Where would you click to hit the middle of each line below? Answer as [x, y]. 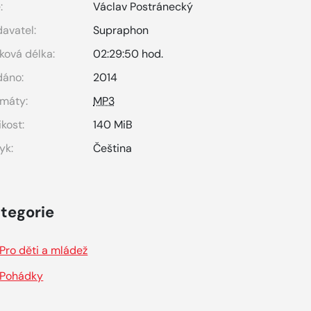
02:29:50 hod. [128, 54]
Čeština [113, 148]
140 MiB [113, 125]
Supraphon [121, 30]
